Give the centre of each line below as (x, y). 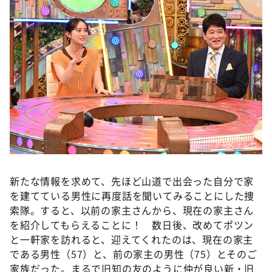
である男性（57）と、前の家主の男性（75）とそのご (134, 253)
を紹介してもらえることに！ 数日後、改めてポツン (132, 224)
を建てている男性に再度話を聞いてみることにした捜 (132, 195)
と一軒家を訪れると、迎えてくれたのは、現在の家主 (132, 239)
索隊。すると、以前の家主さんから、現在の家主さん (132, 210)
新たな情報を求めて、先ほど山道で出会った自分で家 (132, 181)
